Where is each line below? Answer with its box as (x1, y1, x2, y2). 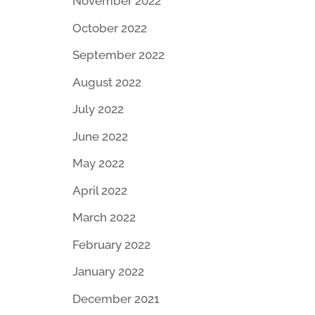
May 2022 (72, 156, 124, 171)
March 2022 (72, 210, 136, 225)
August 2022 (72, 75, 141, 89)
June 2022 (72, 129, 128, 143)
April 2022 (72, 183, 127, 198)
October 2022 (72, 20, 147, 35)
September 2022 (72, 48, 165, 63)
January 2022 (72, 264, 144, 279)
